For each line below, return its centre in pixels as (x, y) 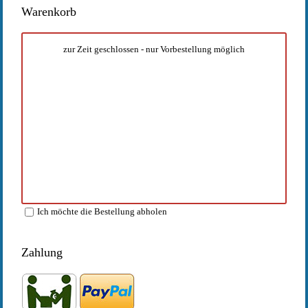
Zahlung (42, 253)
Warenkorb (48, 12)
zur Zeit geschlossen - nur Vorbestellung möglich (154, 49)
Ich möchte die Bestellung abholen (102, 212)
